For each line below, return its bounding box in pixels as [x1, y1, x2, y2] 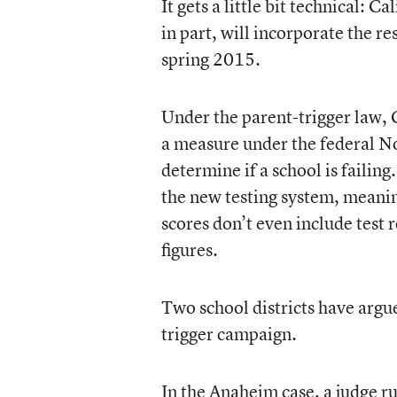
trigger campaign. [160, 322, 297, 346]
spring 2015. [160, 47, 261, 71]
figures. [160, 237, 218, 261]
